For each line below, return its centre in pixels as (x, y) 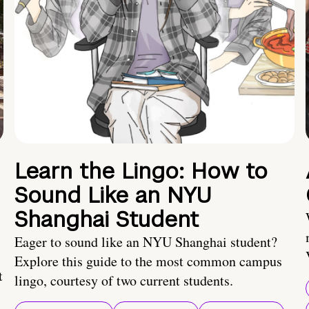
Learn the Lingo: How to (141, 171)
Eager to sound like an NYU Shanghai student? (146, 242)
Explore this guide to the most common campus (148, 261)
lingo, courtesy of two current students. (124, 281)
